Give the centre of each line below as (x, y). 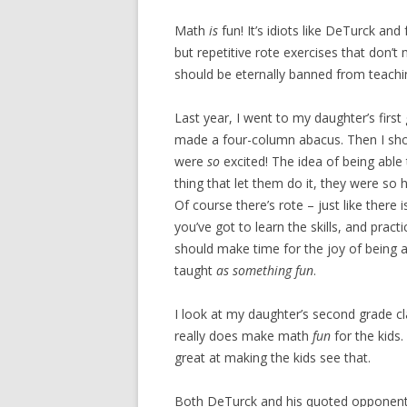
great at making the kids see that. (273, 357)
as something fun (265, 270)
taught (195, 270)
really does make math (243, 336)
